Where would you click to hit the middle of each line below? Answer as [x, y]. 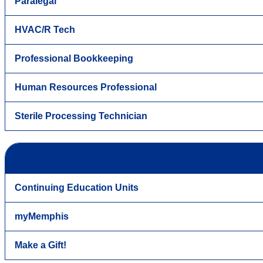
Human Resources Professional [86, 87]
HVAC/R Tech [45, 29]
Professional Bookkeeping [74, 58]
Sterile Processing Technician [81, 116]
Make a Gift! [41, 245]
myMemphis [42, 216]
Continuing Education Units [77, 187]
